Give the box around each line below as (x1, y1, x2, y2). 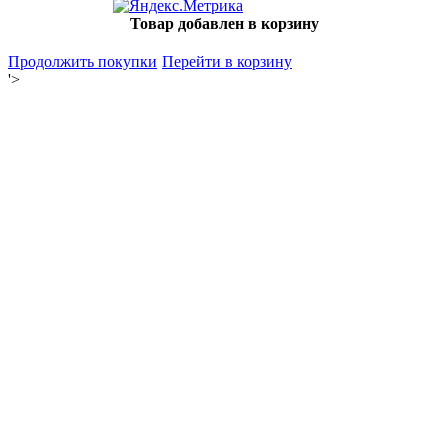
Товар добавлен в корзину (129, 15, 319, 32)
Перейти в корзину (162, 53, 292, 70)
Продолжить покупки (8, 53, 157, 70)
